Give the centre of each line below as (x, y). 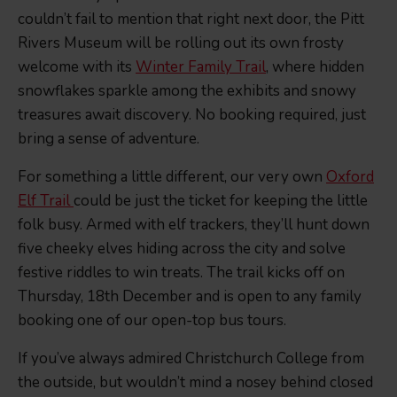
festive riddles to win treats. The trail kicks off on (181, 273)
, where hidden (315, 67)
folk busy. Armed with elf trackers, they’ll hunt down (194, 225)
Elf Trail (46, 201)
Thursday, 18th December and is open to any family (190, 297)
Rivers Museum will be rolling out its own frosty (181, 43)
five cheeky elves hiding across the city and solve (182, 249)
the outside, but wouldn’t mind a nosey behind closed (195, 383)
